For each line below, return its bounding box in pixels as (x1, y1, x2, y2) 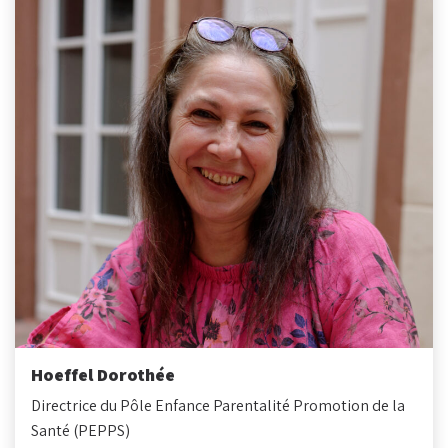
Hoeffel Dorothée (31, 362, 175, 386)
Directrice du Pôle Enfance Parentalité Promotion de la (31, 394, 405, 416)
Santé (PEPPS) (31, 419, 130, 441)
